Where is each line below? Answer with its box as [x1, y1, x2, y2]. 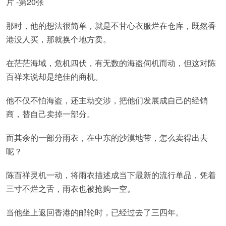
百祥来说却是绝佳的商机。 [6, 71, 103, 82]
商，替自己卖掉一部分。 [6, 108, 95, 120]
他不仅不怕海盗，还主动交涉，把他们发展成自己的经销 [6, 94, 208, 106]
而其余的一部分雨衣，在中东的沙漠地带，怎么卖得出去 [6, 132, 208, 143]
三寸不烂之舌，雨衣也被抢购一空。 [6, 183, 135, 194]
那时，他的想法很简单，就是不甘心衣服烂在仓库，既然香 [6, 20, 216, 31]
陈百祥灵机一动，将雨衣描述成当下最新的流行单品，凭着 [6, 169, 216, 181]
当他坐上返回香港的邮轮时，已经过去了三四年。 [6, 206, 184, 218]
